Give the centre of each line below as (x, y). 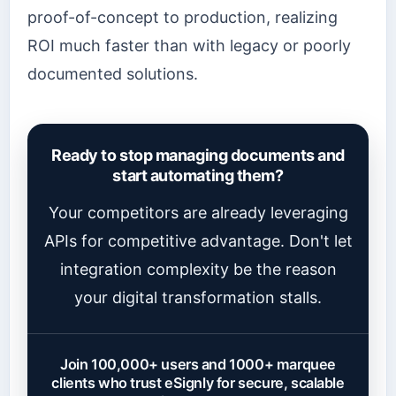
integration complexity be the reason (198, 270)
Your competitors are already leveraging (198, 213)
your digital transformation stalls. (198, 298)
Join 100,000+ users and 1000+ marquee (198, 365)
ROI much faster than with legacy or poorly (189, 46)
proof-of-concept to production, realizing (183, 18)
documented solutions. (113, 74)
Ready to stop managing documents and (198, 156)
